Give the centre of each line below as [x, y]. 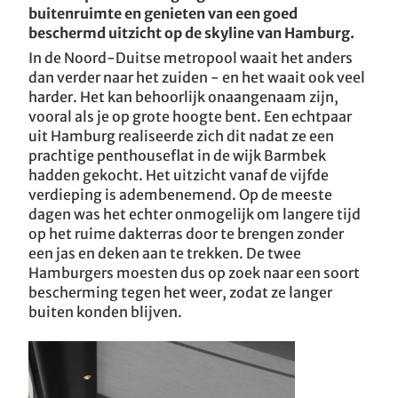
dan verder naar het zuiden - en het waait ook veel [197, 77]
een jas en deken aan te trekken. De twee [165, 253]
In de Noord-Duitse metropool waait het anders [191, 58]
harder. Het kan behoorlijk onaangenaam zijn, [183, 97]
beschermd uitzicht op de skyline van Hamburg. [191, 33]
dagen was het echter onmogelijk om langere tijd [195, 214]
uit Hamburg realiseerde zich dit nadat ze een [181, 136]
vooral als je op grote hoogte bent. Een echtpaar [190, 116]
